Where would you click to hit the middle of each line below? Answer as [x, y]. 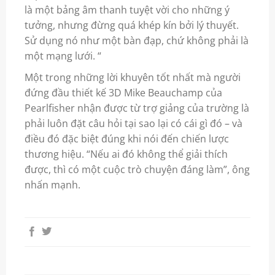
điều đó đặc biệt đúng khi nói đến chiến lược [126, 138]
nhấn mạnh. [52, 184]
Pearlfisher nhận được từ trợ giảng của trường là [137, 108]
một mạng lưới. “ [63, 56]
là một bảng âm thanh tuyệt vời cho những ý [127, 10]
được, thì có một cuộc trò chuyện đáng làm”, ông [137, 169]
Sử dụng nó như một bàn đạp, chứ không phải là [136, 40]
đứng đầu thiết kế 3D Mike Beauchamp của [123, 92]
